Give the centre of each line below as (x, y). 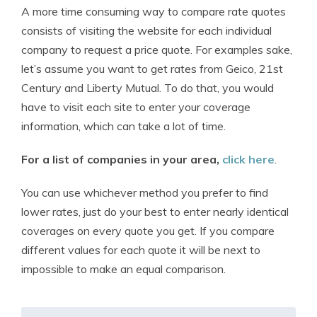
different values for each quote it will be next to (141, 250)
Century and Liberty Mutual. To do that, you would (148, 88)
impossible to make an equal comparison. (123, 269)
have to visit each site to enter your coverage (136, 107)
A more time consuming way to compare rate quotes (154, 11)
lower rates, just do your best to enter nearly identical (155, 212)
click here (248, 159)
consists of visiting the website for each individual (146, 30)
